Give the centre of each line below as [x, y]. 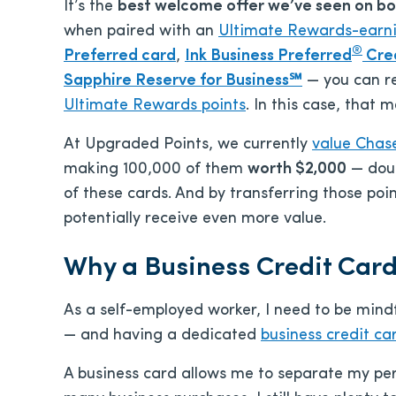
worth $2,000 [297, 169]
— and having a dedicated [162, 335]
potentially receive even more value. [195, 219]
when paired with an [141, 31]
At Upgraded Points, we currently [188, 145]
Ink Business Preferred [268, 56]
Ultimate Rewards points [155, 106]
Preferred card [120, 56]
